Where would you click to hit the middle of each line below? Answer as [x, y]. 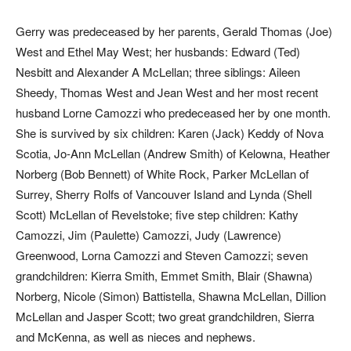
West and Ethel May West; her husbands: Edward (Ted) [158, 51]
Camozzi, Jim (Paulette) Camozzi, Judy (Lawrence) [148, 235]
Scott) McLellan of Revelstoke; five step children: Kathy [157, 214]
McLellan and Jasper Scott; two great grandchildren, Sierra [165, 316]
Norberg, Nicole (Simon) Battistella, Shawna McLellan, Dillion [171, 296]
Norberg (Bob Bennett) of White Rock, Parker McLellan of [162, 174]
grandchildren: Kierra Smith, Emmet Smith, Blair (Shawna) [164, 275]
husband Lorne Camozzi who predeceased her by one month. [175, 112]
